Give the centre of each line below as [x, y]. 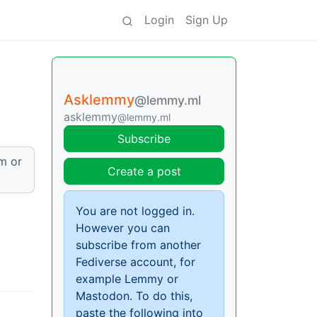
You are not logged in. [135, 211]
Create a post [144, 171]
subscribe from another [138, 245]
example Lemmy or [127, 279]
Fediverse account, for [136, 262]
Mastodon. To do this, [134, 296]
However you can [123, 228]
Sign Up [207, 20]
